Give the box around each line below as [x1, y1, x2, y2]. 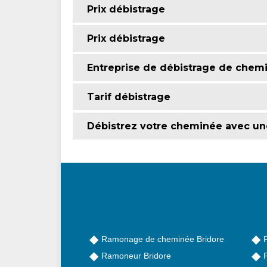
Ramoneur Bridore [101, 250, 171, 260]
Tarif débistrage [87, 91, 170, 103]
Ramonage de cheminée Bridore [101, 234, 224, 244]
